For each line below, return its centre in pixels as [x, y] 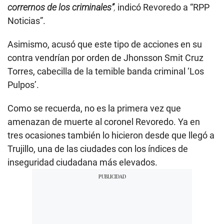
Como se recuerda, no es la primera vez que [94, 108]
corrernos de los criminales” [61, 7]
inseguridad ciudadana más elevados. [82, 162]
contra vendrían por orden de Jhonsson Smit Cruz [105, 57]
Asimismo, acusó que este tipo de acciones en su [105, 44]
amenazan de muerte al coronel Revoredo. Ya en [104, 121]
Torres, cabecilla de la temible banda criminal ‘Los [106, 71]
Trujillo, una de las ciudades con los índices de [98, 148]
